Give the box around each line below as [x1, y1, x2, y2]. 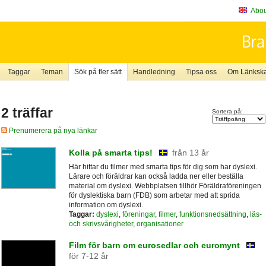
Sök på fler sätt [74, 68, 122, 76]
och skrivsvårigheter [68, 219, 133, 228]
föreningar [122, 210, 155, 218]
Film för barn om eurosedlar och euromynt [68, 240, 240, 251]
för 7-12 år [68, 251, 109, 261]
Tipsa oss [185, 68, 217, 76]
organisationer [136, 219, 183, 228]
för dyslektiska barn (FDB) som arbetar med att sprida [68, 191, 240, 199]
